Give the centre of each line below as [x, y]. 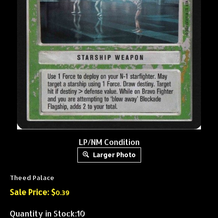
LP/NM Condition [109, 142]
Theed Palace [32, 177]
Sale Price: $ [33, 192]
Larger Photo [113, 154]
